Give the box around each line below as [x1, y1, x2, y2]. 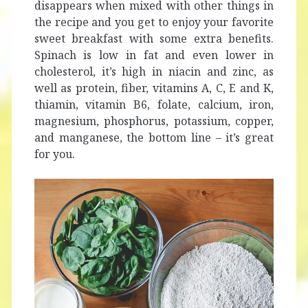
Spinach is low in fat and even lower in [34, 47, 274, 63]
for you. [34, 146, 75, 162]
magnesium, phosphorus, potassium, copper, [34, 113, 274, 129]
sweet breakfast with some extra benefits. [34, 30, 274, 46]
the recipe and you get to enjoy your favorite [34, 14, 274, 30]
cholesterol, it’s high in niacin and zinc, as [34, 63, 274, 79]
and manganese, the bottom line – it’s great [34, 129, 274, 145]
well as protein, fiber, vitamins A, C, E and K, [34, 80, 274, 96]
